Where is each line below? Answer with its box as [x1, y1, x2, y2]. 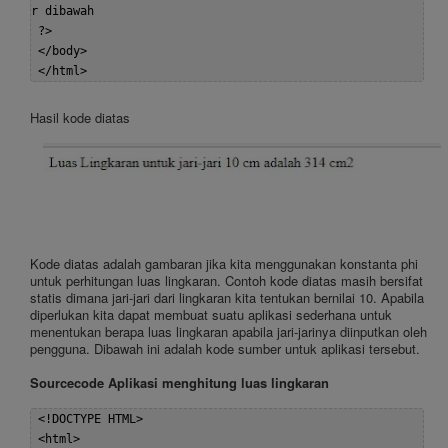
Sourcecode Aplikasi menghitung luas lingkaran [30, 372, 329, 392]
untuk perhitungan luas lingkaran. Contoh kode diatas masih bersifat [30, 270, 423, 290]
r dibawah [31, 3, 108, 18]
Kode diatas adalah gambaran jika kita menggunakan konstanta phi [30, 253, 418, 273]
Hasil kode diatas [30, 107, 130, 127]
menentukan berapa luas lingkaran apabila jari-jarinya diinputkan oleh [30, 321, 427, 341]
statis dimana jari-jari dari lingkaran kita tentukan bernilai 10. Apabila [30, 287, 424, 307]
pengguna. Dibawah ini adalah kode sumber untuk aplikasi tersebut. [30, 338, 420, 358]
